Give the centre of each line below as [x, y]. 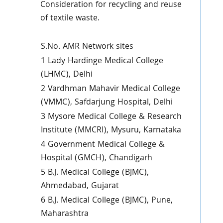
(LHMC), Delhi [66, 75]
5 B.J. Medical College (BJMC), [95, 173]
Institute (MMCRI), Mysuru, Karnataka [111, 131]
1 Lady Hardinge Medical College [102, 61]
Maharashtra [64, 214]
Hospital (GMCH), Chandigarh [96, 159]
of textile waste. [70, 19]
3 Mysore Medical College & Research [111, 117]
